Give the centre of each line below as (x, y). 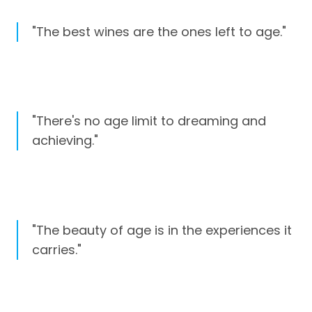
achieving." (65, 141)
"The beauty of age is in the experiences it (162, 230)
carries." (57, 249)
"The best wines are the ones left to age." (159, 32)
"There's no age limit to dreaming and (149, 121)
